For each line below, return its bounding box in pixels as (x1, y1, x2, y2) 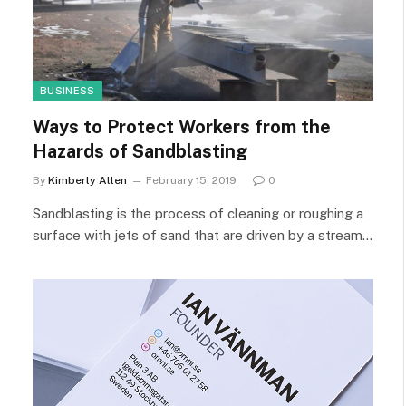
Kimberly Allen (48, 173, 127, 187)
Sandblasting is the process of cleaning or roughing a (33, 205, 363, 221)
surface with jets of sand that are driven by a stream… (33, 227, 372, 243)
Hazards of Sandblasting (33, 140, 247, 162)
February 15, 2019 (146, 173, 237, 187)
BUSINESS (40, 84, 95, 96)
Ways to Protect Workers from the (33, 115, 331, 138)
